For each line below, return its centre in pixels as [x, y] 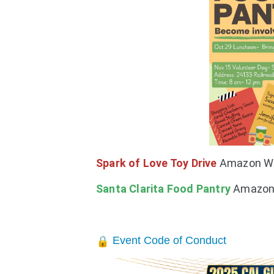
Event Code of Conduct [168, 241]
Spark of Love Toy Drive [158, 163]
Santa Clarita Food [146, 189]
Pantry [213, 189]
